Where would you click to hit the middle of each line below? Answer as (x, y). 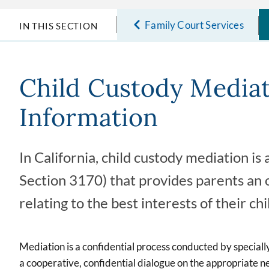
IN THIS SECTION (59, 26)
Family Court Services (194, 25)
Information (89, 117)
